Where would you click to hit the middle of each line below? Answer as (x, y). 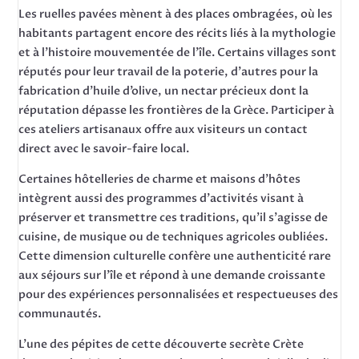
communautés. (60, 314)
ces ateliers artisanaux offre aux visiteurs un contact (163, 129)
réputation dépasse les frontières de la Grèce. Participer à (177, 110)
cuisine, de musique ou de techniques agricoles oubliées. (173, 237)
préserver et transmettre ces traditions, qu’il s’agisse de (173, 218)
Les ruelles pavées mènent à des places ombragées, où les (176, 14)
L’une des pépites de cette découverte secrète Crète (161, 344)
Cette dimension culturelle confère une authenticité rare (175, 256)
